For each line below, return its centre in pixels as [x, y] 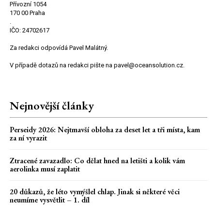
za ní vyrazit [28, 138]
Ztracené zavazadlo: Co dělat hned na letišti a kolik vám [97, 161]
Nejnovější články [52, 106]
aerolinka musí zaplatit [45, 169]
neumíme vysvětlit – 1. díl [51, 200]
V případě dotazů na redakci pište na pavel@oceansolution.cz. [97, 65]
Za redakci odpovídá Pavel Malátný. [59, 48]
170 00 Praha [27, 13]
